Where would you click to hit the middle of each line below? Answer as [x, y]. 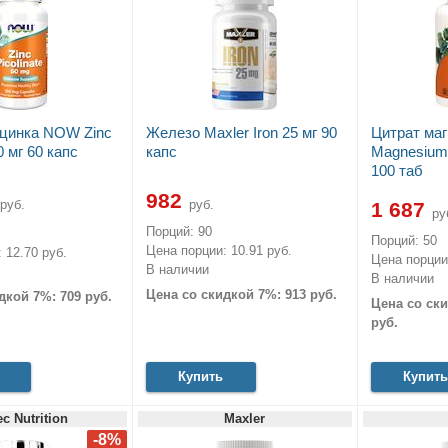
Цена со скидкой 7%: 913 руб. [241, 295]
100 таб [396, 170]
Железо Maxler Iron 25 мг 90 [241, 132]
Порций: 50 [403, 240]
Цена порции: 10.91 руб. [218, 250]
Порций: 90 [178, 231]
